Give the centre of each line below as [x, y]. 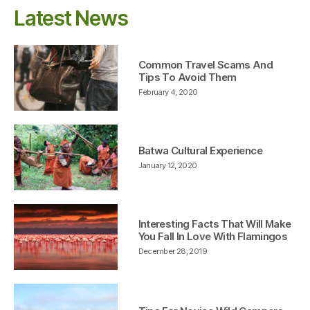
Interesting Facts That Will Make [215, 224]
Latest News [71, 18]
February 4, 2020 [168, 92]
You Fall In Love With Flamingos [213, 236]
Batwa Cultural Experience [200, 150]
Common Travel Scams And [206, 64]
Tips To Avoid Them [187, 77]
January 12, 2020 [167, 165]
